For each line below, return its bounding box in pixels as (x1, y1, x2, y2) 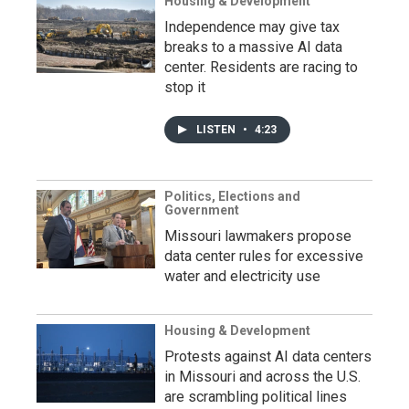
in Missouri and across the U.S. (164, 368, 361, 386)
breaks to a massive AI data (164, 38, 342, 57)
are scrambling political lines (164, 388, 347, 406)
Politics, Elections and (164, 189, 300, 204)
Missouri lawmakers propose (164, 227, 351, 246)
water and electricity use (164, 267, 320, 286)
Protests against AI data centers (164, 348, 372, 366)
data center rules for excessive (164, 247, 363, 266)
